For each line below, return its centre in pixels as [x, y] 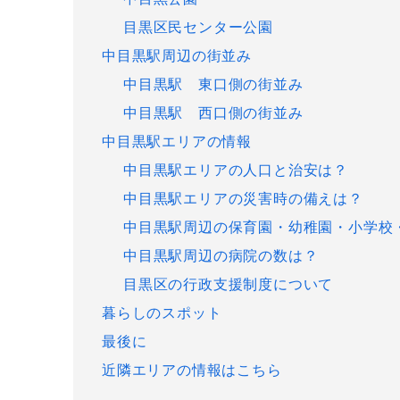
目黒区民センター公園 [198, 27]
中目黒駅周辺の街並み [177, 55]
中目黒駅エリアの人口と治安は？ [236, 170]
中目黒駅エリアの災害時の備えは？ [243, 198]
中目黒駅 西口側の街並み [213, 112]
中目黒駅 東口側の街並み [213, 84]
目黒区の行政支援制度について [229, 284]
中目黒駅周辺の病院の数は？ [221, 255]
